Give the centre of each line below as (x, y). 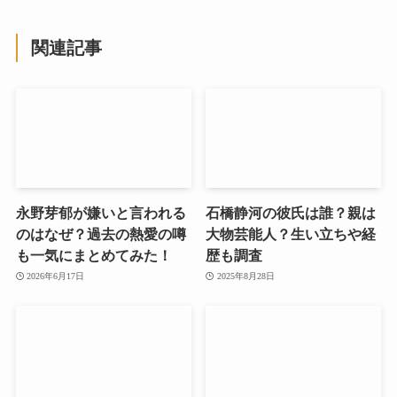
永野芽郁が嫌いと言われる (101, 212)
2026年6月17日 (56, 276)
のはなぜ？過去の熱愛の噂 (101, 234)
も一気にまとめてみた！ (93, 255)
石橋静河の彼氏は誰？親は (291, 212)
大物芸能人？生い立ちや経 (291, 234)
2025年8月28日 (245, 276)
